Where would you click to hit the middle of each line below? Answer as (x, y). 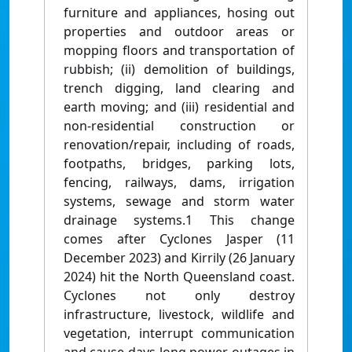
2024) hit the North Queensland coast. (179, 277)
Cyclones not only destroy (179, 296)
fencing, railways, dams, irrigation (179, 183)
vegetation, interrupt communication (179, 334)
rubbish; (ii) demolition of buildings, (179, 70)
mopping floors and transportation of (179, 51)
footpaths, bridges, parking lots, (179, 164)
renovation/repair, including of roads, (179, 145)
